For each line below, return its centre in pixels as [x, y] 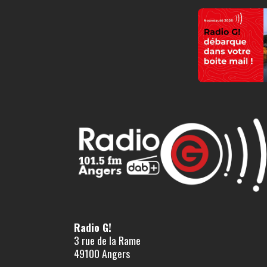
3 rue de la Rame [107, 240]
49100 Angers [102, 253]
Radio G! [93, 227]
